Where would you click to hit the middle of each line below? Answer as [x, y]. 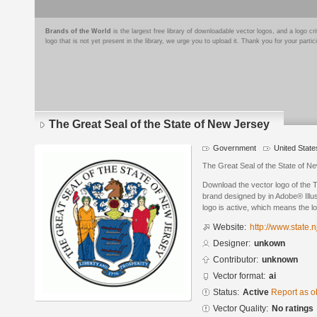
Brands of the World [78, 31]
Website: [230, 227]
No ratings [293, 309]
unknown [280, 260]
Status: [226, 293]
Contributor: [236, 260]
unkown [270, 244]
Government [235, 148]
